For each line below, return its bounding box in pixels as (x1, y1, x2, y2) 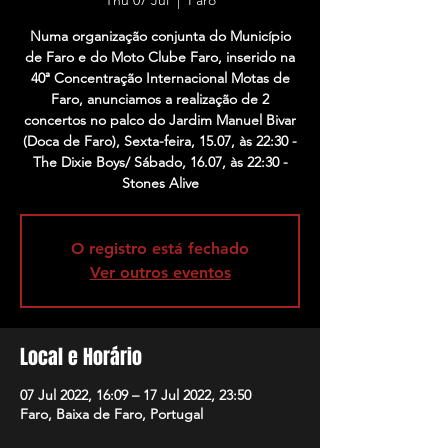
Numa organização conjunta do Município (29, 27, 291, 45)
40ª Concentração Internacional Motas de (30, 69, 290, 87)
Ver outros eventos (89, 263, 231, 282)
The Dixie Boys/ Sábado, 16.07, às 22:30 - (32, 153, 288, 171)
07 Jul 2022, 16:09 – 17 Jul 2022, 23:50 (20, 386, 251, 404)
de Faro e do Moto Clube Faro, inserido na (25, 48, 295, 66)
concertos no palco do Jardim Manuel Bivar (24, 111, 296, 129)
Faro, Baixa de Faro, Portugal (20, 405, 203, 423)
